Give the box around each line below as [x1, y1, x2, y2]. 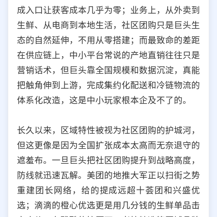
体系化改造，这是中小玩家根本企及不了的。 [17, 94, 191, 105]
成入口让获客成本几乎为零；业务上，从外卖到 [17, 4, 200, 15]
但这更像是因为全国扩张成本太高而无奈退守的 [17, 139, 200, 150]
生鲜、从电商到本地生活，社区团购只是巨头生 [17, 19, 200, 30]
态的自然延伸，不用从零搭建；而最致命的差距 [17, 34, 200, 45]
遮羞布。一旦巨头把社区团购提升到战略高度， [17, 155, 200, 165]
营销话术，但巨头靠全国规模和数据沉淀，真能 [17, 64, 200, 75]
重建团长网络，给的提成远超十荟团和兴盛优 [17, 185, 200, 195]
